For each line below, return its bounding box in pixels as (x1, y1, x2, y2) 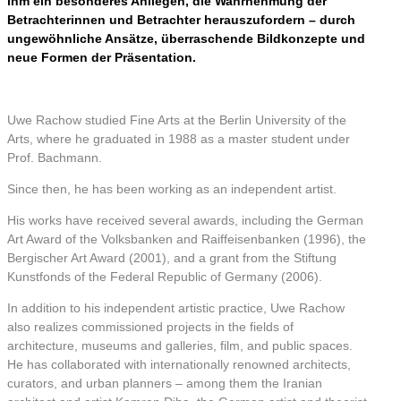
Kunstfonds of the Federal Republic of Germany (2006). (7, 269, 322, 284)
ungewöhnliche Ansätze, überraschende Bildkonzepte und (7, 30, 365, 46)
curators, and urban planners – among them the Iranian (7, 375, 322, 390)
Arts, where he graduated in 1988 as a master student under (7, 131, 350, 146)
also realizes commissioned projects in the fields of (7, 319, 294, 334)
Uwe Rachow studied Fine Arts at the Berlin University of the (7, 112, 346, 127)
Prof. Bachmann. (7, 149, 102, 165)
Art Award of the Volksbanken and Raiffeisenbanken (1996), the (7, 231, 366, 246)
